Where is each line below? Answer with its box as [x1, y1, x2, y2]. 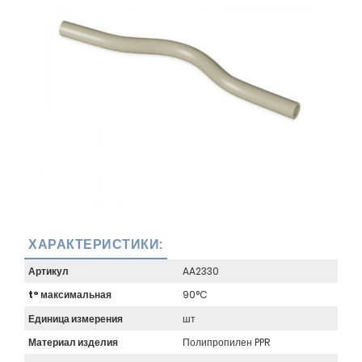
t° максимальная [28, 288, 112, 302]
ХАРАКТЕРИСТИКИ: [28, 235, 163, 254]
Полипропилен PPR [182, 335, 270, 349]
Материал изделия [28, 335, 118, 349]
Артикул [28, 264, 69, 279]
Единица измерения [28, 311, 123, 326]
